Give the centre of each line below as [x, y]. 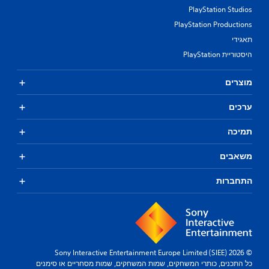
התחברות [234, 181]
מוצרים [239, 82]
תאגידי [242, 39]
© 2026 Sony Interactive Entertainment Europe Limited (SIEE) [248, 252]
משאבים [236, 156]
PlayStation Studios [220, 9]
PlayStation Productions [213, 24]
